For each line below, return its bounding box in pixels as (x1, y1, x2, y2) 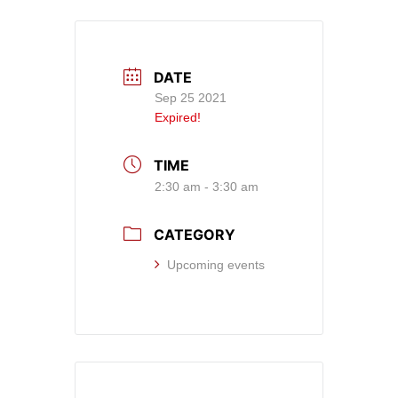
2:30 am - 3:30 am (155, 179, 259, 195)
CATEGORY (154, 226, 235, 244)
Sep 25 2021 (155, 90, 227, 105)
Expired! (155, 109, 201, 124)
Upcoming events (167, 258, 265, 273)
